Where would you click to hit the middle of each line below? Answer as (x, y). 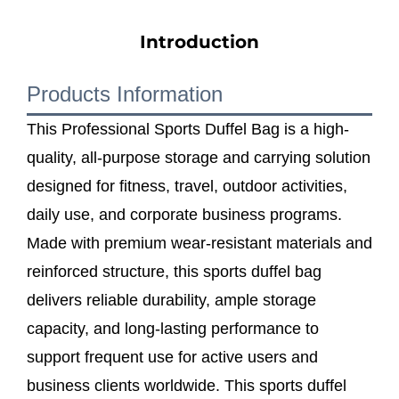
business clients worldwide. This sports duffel (187, 385)
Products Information (125, 94)
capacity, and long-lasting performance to (173, 328)
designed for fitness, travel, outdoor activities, (187, 186)
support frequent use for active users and (172, 357)
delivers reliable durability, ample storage (171, 300)
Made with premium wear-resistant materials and (199, 243)
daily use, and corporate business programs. (184, 214)
